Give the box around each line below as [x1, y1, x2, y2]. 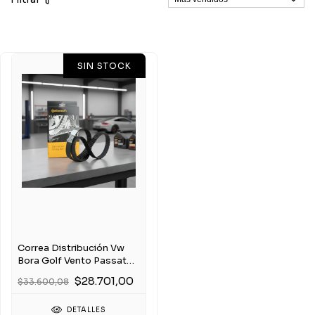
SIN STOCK [77, 60, 131, 71]
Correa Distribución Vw [18, 242, 124, 254]
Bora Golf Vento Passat [18, 255, 127, 266]
